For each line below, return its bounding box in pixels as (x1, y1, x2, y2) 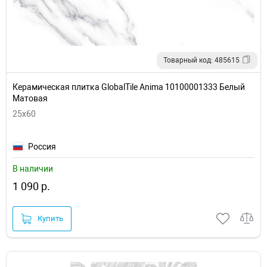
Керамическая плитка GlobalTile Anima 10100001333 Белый (13, 82, 245, 92)
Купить (38, 214, 63, 223)
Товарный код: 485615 (163, 55, 240, 64)
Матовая (13, 93, 48, 103)
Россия (28, 141, 56, 151)
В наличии (13, 163, 53, 173)
